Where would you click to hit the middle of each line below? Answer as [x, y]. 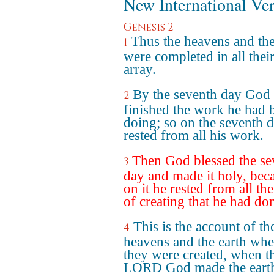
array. [140, 69]
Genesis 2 [148, 27]
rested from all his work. [194, 135]
